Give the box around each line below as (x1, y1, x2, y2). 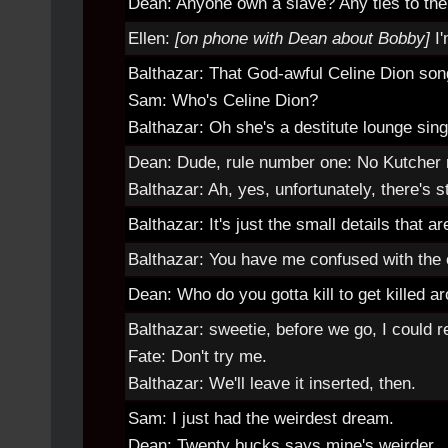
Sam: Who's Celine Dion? (128, 91, 318, 110)
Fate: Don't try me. (128, 347, 267, 366)
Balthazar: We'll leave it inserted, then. (128, 374, 416, 393)
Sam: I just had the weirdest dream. (128, 409, 394, 428)
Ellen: (128, 29, 175, 48)
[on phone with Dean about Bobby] (175, 29, 435, 48)
